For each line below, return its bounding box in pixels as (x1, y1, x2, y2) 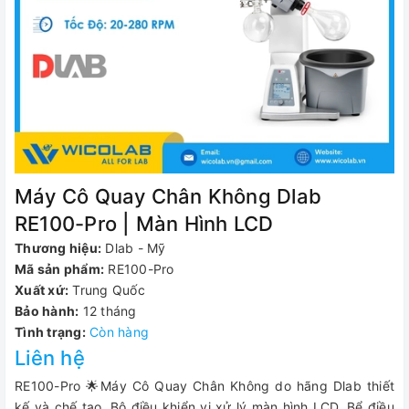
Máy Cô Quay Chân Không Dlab (15, 184, 321, 208)
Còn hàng (89, 324, 149, 340)
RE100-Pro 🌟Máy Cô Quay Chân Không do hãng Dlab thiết (15, 378, 394, 393)
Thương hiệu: (15, 240, 101, 256)
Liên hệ (15, 346, 85, 370)
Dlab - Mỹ (105, 240, 166, 256)
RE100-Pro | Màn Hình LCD (15, 212, 274, 236)
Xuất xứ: (15, 282, 68, 298)
